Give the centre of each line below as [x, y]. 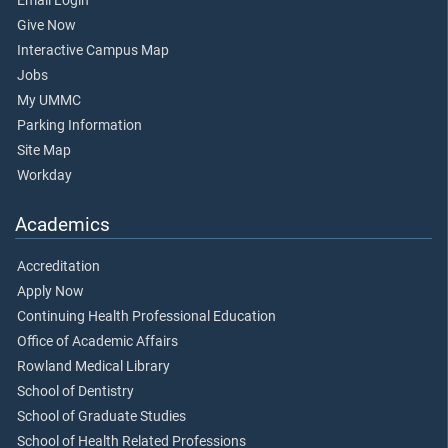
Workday [44, 175]
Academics [62, 224]
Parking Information [79, 125]
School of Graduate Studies [101, 416]
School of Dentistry [75, 391]
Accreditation [58, 266]
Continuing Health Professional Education [146, 316]
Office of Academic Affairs [97, 341]
